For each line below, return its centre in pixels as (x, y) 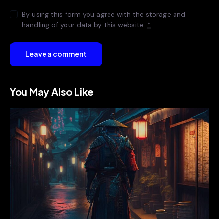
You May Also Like (52, 91)
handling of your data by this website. (85, 25)
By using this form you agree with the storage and (104, 14)
